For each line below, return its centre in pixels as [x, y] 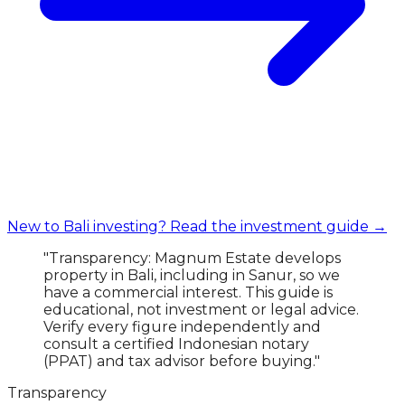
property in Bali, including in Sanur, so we [192, 276]
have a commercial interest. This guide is [188, 293]
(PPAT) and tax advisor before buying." [182, 362]
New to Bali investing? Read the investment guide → [197, 227]
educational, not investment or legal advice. [201, 310]
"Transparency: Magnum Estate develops [192, 259]
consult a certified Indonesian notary [176, 344]
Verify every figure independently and [182, 327]
